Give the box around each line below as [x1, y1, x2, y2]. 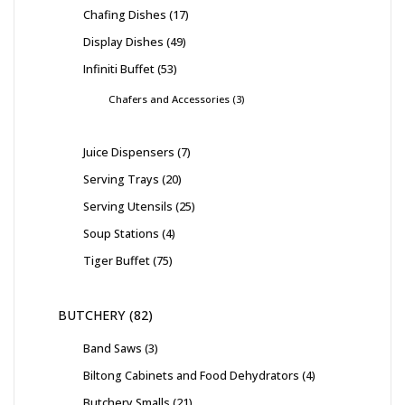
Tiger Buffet [83, 252, 150, 269]
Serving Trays [83, 171, 159, 188]
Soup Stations [83, 225, 159, 242]
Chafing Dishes [83, 6, 166, 24]
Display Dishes [83, 33, 164, 51]
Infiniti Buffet [83, 61, 155, 78]
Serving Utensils [83, 198, 173, 215]
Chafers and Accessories [108, 92, 230, 107]
